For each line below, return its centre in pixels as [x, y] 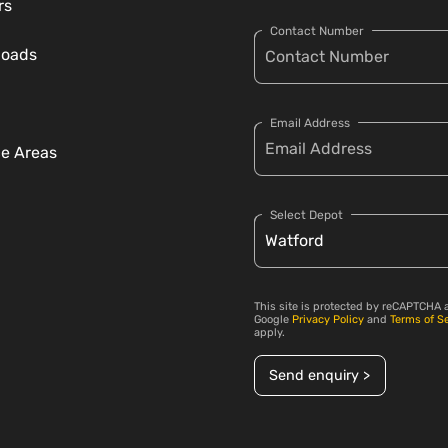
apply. [269, 333]
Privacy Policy [328, 320]
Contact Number [317, 31]
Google [273, 320]
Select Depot [306, 215]
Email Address [310, 123]
